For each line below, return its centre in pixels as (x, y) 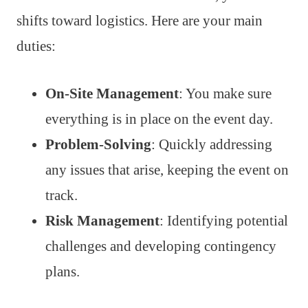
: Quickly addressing (212, 144)
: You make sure (225, 93)
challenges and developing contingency (161, 246)
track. (62, 195)
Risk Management (102, 220)
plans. (63, 271)
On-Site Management (112, 93)
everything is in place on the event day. (159, 119)
